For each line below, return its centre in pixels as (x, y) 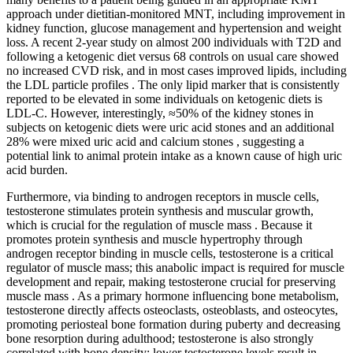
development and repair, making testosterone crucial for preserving (171, 281)
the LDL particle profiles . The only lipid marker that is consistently (173, 84)
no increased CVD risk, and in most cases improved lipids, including (176, 70)
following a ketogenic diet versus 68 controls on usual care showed (173, 56)
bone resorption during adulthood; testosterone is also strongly (160, 338)
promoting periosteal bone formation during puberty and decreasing (173, 324)
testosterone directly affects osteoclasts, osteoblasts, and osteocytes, (172, 310)
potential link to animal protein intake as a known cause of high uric (174, 155)
